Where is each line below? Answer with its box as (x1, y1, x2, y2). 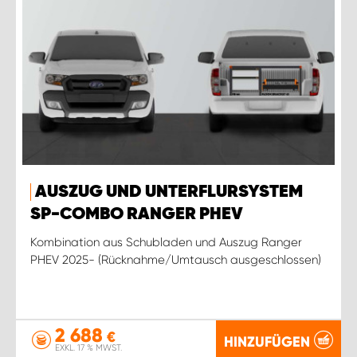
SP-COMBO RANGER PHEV (30, 205, 243, 223)
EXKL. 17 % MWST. (55, 343, 122, 353)
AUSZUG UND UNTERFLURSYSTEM (35, 182, 303, 201)
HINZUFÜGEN (224, 332, 310, 351)
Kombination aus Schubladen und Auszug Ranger (30, 234, 302, 249)
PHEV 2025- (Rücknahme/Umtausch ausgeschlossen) (30, 252, 321, 267)
